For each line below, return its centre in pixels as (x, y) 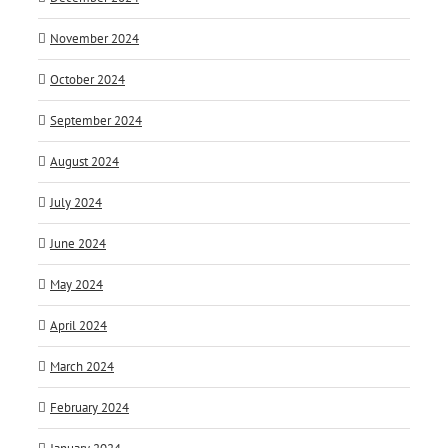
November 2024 (94, 39)
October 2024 (87, 80)
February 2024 (89, 408)
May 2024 (76, 285)
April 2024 (78, 326)
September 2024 (96, 121)
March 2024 (82, 367)
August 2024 (84, 162)
